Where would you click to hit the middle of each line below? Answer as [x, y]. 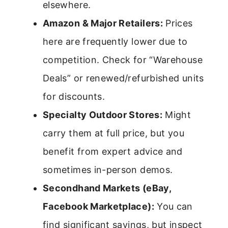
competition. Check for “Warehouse [123, 60]
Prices [178, 23]
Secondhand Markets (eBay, [107, 188]
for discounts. [74, 96]
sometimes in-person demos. [108, 169]
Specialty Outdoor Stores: [103, 115]
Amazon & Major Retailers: [103, 23]
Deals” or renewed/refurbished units [123, 78]
